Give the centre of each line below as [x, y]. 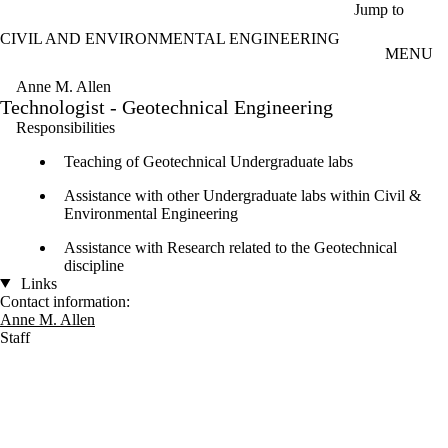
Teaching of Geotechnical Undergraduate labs [208, 161]
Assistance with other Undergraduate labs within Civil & [242, 195]
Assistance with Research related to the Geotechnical [230, 247]
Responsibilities [65, 127]
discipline [94, 265]
